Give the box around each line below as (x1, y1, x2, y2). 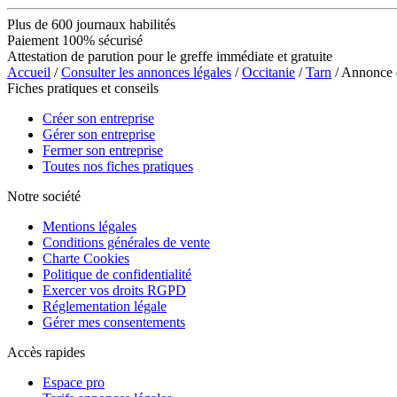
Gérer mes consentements (43, 314, 185, 330)
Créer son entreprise (43, 110, 154, 126)
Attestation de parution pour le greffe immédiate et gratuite (7, 48, 332, 64)
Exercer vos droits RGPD (43, 282, 186, 298)
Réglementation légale (43, 298, 167, 314)
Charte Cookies (43, 250, 129, 266)
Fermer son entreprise (43, 142, 163, 158)
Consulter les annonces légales (61, 64, 231, 80)
